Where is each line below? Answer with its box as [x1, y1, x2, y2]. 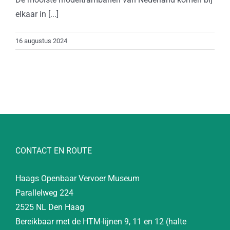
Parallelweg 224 [15, 188, 73, 198]
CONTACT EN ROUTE [15, 146, 92, 156]
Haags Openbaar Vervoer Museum [15, 174, 140, 183]
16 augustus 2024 [15, 37, 67, 45]
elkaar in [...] [15, 9, 59, 19]
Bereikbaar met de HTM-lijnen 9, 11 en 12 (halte [15, 217, 186, 226]
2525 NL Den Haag [15, 202, 84, 212]
